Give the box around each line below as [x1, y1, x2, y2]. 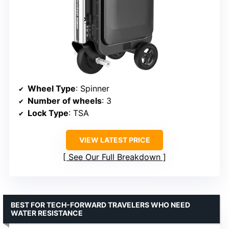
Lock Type [28, 108, 68, 119]
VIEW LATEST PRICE [79, 135, 150, 145]
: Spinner [76, 83, 109, 94]
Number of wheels [28, 96, 102, 106]
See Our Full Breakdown [68, 152, 161, 163]
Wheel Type [28, 83, 76, 94]
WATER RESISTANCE [11, 209, 83, 218]
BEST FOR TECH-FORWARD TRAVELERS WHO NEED [11, 200, 190, 210]
